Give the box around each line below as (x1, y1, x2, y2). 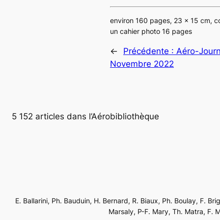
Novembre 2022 (110, 58, 174, 69)
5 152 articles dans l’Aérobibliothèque (12, 111, 159, 121)
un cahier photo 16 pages (110, 27, 192, 35)
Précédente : (123, 46, 176, 56)
